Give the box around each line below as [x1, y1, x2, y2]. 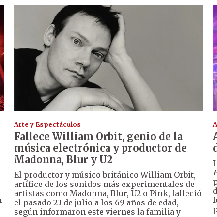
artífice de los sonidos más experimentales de [14, 179, 195, 189]
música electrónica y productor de [14, 141, 187, 154]
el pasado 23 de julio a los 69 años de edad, [14, 197, 179, 207]
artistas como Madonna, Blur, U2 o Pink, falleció [14, 188, 202, 198]
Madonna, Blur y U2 [14, 153, 113, 166]
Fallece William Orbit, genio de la [14, 130, 183, 142]
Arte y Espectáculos [14, 120, 81, 129]
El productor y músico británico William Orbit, [14, 170, 196, 180]
